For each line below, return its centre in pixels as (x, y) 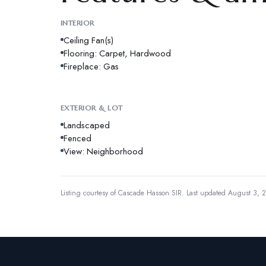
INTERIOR (77, 23)
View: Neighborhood (103, 151)
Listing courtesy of (89, 193)
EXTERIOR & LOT (92, 107)
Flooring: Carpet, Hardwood (117, 53)
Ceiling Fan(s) (88, 40)
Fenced (77, 138)
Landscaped (87, 125)
